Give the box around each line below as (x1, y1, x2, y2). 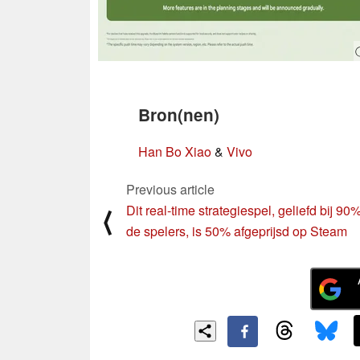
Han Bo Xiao (138, 141, 211, 161)
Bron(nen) (138, 102, 219, 126)
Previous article (126, 179, 215, 198)
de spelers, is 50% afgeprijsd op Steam (126, 221, 347, 240)
